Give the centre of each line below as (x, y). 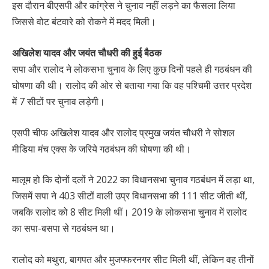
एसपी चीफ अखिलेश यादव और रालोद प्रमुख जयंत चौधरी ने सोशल (123, 132)
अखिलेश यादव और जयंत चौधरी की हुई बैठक (87, 53)
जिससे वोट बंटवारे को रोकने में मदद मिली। (85, 22)
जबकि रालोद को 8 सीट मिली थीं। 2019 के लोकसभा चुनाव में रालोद (129, 212)
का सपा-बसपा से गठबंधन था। (64, 228)
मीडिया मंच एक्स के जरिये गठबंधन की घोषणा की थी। (101, 149)
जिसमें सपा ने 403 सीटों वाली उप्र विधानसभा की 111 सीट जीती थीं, (130, 196)
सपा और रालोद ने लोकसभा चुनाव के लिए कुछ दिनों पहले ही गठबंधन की (132, 69)
